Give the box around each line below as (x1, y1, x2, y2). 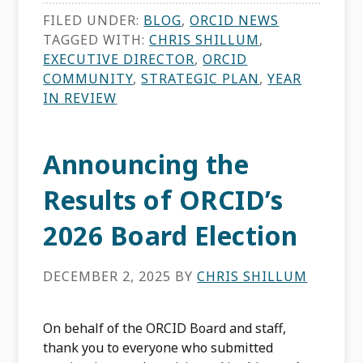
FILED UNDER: (43, 11, 144, 29)
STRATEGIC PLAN (141, 70, 260, 88)
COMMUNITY (43, 70, 134, 88)
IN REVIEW (43, 89, 117, 107)
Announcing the (43, 147, 250, 181)
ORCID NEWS (190, 11, 280, 29)
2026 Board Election (43, 218, 298, 253)
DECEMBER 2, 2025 (43, 267, 172, 285)
